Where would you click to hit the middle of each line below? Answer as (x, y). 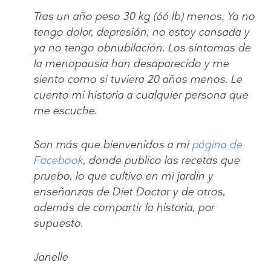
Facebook (58, 160)
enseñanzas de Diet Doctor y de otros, (129, 191)
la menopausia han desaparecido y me (131, 63)
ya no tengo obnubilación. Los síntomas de (142, 47)
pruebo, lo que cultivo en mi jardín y (123, 176)
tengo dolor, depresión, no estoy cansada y (141, 32)
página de (217, 144)
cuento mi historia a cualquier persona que (141, 95)
